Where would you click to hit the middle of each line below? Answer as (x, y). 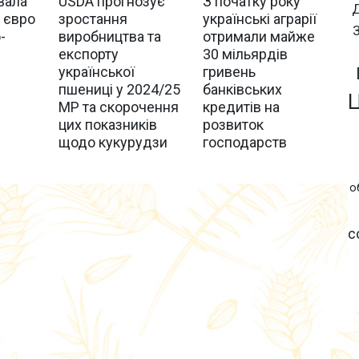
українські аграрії (259, 18)
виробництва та (110, 36)
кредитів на (241, 107)
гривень (229, 71)
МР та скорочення (119, 107)
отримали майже (258, 36)
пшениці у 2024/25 (120, 89)
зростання (93, 18)
